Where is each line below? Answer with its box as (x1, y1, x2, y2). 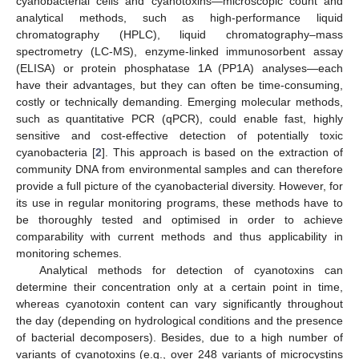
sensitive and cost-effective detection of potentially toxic (16, 129, 343, 142)
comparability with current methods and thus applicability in (16, 230, 343, 243)
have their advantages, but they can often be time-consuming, (16, 79, 343, 91)
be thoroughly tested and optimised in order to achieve (16, 213, 343, 226)
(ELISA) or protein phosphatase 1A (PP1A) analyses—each (16, 62, 343, 75)
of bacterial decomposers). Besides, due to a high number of (16, 331, 343, 344)
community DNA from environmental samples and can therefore (16, 163, 343, 175)
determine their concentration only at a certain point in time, (16, 280, 343, 293)
